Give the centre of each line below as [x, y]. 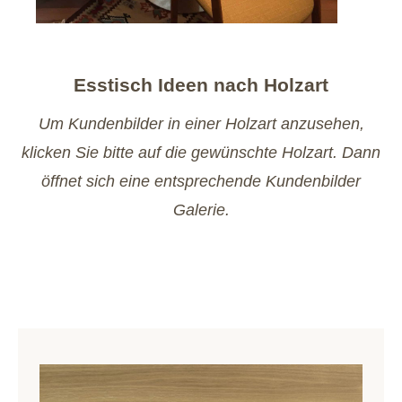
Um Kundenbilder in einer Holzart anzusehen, [201, 124]
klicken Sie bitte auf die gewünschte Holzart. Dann [201, 153]
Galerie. [201, 210]
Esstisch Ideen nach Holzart [201, 85]
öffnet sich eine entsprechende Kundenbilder [201, 181]
